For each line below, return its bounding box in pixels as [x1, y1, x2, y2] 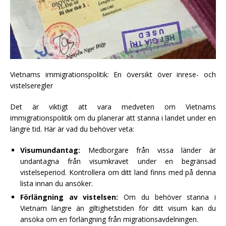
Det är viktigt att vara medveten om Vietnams [10, 101, 216, 111]
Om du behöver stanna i [118, 192, 216, 202]
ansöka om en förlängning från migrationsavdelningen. [20, 214, 198, 224]
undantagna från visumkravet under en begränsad [20, 156, 216, 166]
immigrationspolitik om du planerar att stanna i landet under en [10, 112, 216, 123]
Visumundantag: [20, 145, 80, 155]
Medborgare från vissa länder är [80, 145, 216, 155]
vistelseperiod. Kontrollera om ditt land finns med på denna [20, 167, 216, 177]
